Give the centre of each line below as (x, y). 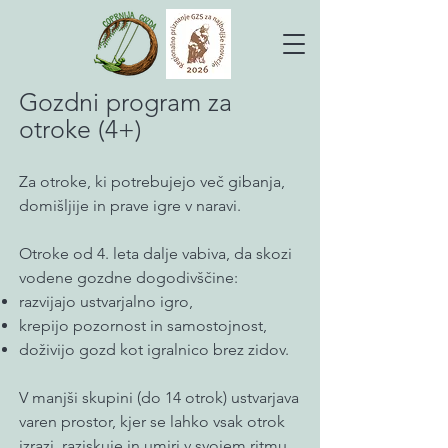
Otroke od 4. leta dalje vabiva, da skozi (155, 253)
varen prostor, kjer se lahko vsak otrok (152, 421)
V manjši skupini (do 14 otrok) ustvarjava (159, 397)
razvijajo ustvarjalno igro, (106, 301)
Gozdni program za (125, 102)
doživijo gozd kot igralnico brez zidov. (154, 349)
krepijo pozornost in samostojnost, (143, 325)
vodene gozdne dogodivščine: (128, 277)
